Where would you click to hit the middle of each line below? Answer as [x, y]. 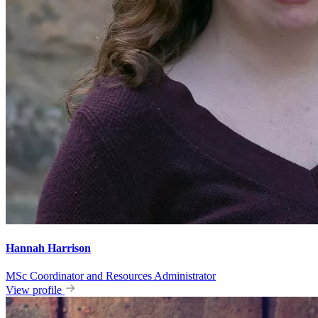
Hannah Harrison [48, 248]
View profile [34, 290]
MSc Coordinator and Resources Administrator [111, 276]
